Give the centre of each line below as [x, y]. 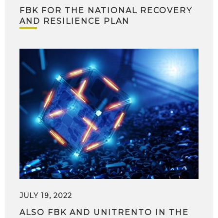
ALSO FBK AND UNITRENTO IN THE [104, 212]
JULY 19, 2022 [46, 196]
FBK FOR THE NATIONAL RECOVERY [106, 10]
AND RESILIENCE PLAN [74, 21]
